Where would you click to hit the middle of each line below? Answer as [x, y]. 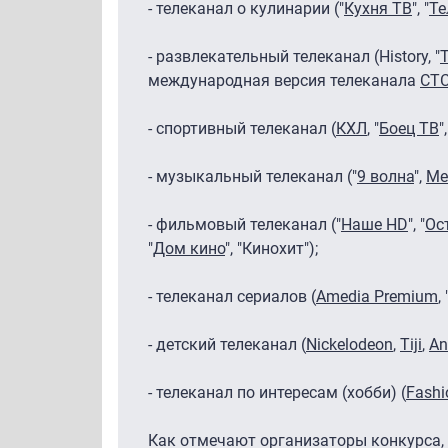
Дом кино [189, 248]
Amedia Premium [377, 296]
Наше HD [374, 224]
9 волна [385, 176]
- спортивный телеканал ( [242, 128]
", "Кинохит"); [271, 248]
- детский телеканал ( [227, 344]
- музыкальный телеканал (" [252, 176]
